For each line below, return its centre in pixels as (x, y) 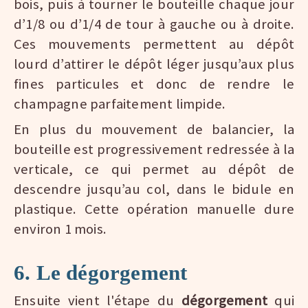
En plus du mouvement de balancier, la (154, 130)
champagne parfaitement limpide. (120, 104)
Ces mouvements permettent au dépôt (154, 44)
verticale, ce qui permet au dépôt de (154, 169)
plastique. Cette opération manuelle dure (154, 209)
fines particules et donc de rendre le (154, 84)
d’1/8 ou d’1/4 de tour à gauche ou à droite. (154, 24)
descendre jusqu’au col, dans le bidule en (154, 189)
